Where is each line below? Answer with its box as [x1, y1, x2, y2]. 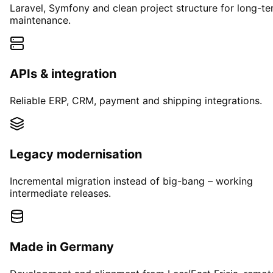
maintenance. [10, 13, 71, 26]
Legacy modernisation [10, 146, 142, 161]
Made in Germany [10, 239, 114, 254]
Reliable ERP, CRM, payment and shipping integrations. [10, 94, 262, 107]
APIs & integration [10, 66, 116, 81]
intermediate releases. [10, 186, 111, 199]
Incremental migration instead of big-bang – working [10, 174, 253, 187]
